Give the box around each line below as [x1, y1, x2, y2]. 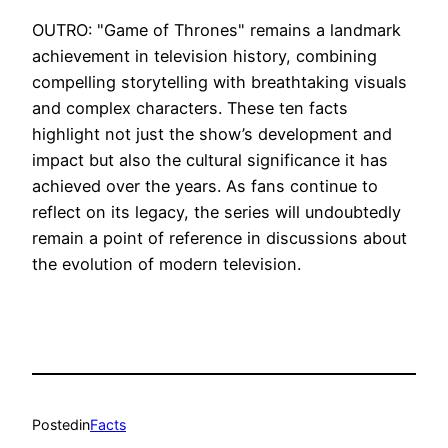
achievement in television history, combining [32, 46, 377, 67]
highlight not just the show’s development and [32, 124, 392, 145]
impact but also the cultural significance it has [32, 150, 388, 171]
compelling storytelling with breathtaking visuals [32, 72, 407, 93]
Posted [32, 415, 79, 433]
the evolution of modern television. [32, 254, 301, 275]
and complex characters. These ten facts [32, 98, 348, 119]
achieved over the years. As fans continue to [32, 176, 378, 197]
